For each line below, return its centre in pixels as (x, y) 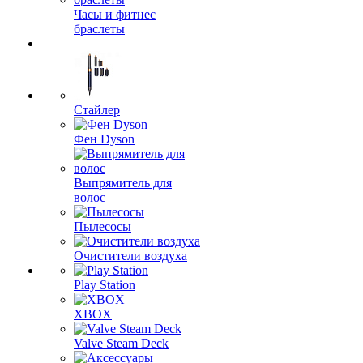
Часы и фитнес (115, 14)
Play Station (105, 285)
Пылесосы (102, 226)
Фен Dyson (104, 139)
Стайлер (97, 110)
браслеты (99, 29)
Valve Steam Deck (121, 343)
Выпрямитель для (123, 183)
